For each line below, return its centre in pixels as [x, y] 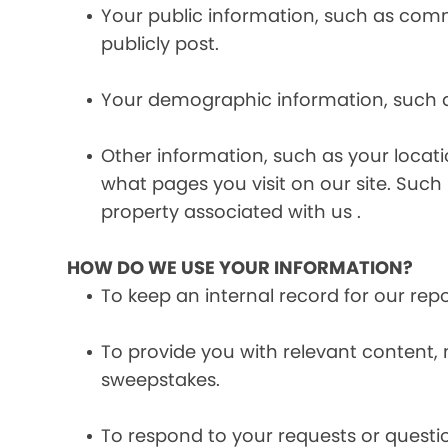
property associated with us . [231, 211]
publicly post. [160, 43]
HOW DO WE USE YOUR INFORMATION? [240, 267]
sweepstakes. [161, 379]
